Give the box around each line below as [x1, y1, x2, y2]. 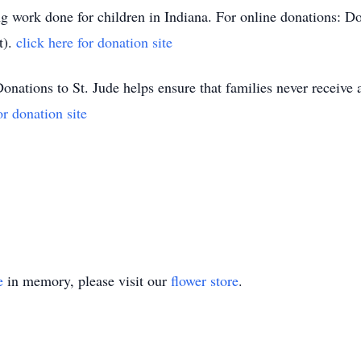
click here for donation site [16, 32, 172, 52]
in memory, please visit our [3, 271, 171, 290]
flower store [171, 271, 239, 290]
